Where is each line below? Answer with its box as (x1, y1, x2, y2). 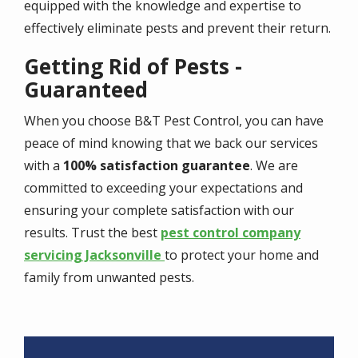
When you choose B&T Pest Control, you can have (24, 112, 324, 130)
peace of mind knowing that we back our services (24, 134, 318, 153)
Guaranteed (24, 75, 148, 105)
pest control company (161, 224, 300, 242)
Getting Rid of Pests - (24, 52, 242, 82)
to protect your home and (165, 246, 319, 265)
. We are (250, 157, 298, 175)
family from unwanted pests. (24, 268, 194, 287)
